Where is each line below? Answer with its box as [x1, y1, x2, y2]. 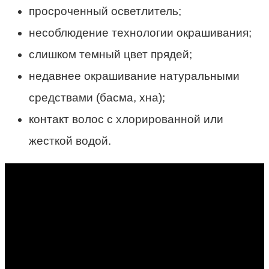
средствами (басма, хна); [29, 91, 165, 104]
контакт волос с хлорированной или [29, 113, 223, 126]
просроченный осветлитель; [29, 5, 181, 18]
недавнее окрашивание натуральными [29, 70, 240, 83]
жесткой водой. [29, 134, 111, 148]
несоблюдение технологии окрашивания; [29, 26, 252, 40]
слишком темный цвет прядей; [29, 48, 192, 61]
